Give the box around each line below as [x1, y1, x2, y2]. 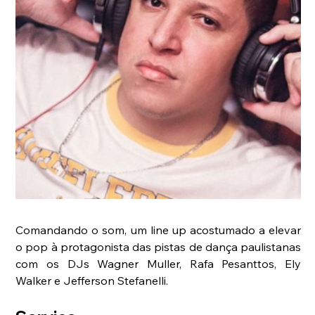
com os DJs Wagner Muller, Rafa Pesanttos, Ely [15, 256, 302, 271]
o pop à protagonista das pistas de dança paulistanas [15, 239, 302, 254]
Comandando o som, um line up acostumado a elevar [15, 222, 302, 237]
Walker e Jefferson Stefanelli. [15, 273, 169, 288]
